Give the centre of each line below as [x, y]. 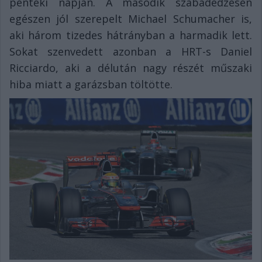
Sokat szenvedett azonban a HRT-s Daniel [131, 52]
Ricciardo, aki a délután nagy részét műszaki [131, 68]
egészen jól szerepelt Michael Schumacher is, [131, 19]
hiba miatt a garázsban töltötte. [91, 85]
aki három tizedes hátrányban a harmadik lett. [131, 35]
